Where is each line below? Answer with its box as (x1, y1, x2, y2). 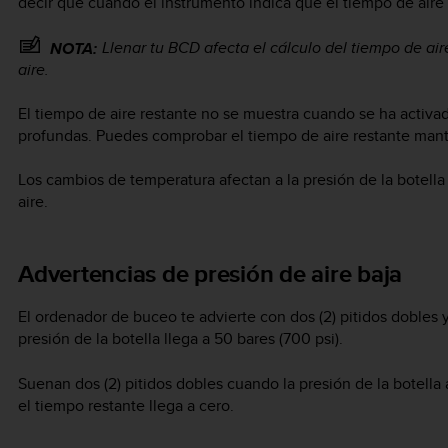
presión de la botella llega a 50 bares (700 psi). (18, 327, 343, 351)
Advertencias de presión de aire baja (18, 256, 402, 292)
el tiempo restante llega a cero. (18, 393, 234, 417)
